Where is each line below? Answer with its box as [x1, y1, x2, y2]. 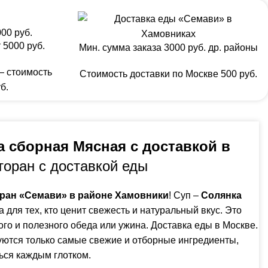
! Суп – [169, 190, 201, 200]
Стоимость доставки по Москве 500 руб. [79, 68, 257, 79]
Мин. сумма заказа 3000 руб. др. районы [78, 42, 258, 53]
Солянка [201, 190, 242, 200]
